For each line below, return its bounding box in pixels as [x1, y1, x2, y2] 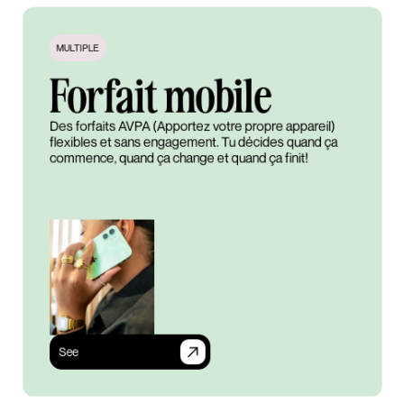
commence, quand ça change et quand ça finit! [49, 149, 308, 167]
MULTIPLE [55, 41, 99, 53]
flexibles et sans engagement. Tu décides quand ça [49, 133, 337, 151]
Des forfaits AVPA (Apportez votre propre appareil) [49, 117, 335, 134]
